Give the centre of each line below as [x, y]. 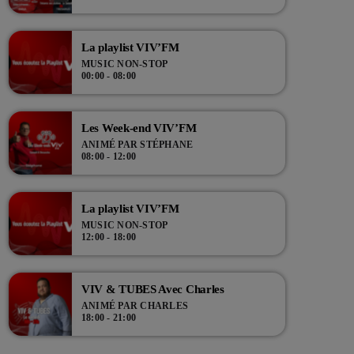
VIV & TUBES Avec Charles [153, 290]
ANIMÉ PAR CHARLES [135, 306]
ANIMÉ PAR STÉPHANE [137, 145]
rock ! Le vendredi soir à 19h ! [100, 22]
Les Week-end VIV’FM [139, 128]
